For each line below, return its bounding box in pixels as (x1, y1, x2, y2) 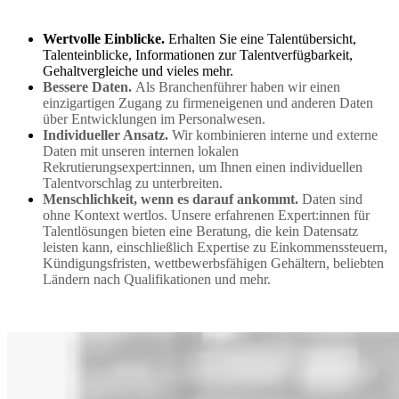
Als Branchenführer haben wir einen (135, 78, 340, 94)
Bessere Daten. (43, 78, 135, 94)
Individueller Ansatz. (43, 126, 172, 142)
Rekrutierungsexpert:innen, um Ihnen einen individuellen (43, 159, 362, 175)
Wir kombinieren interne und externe (172, 126, 378, 142)
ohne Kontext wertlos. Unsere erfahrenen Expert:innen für (43, 207, 370, 223)
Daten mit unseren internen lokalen (43, 142, 239, 159)
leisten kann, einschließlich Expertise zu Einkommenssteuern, (43, 239, 387, 255)
